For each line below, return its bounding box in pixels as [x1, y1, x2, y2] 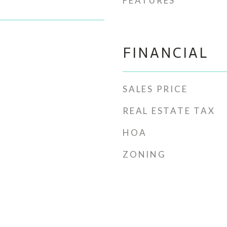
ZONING [123, 149, 166, 160]
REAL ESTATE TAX [123, 105, 215, 116]
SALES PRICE [123, 84, 188, 94]
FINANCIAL [123, 44, 208, 62]
